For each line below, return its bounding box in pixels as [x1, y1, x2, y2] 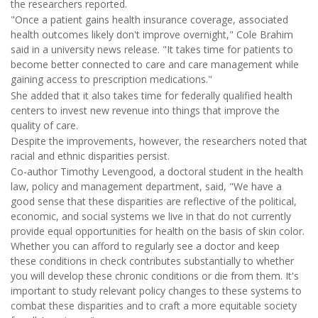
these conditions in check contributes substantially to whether [11, 254, 294, 268]
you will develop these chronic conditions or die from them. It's [11, 269, 299, 283]
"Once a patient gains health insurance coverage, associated [11, 13, 288, 27]
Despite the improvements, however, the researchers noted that [11, 134, 307, 148]
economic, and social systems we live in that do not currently [11, 209, 291, 224]
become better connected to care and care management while [11, 57, 299, 72]
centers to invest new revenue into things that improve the [11, 103, 280, 117]
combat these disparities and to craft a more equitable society [11, 299, 297, 313]
